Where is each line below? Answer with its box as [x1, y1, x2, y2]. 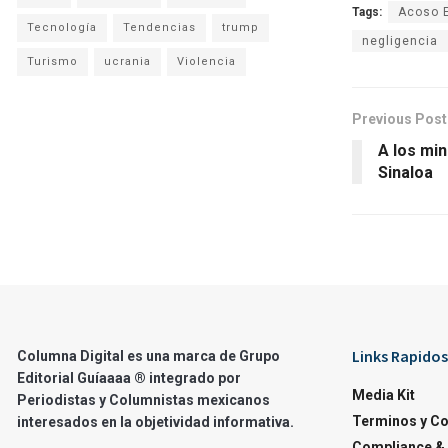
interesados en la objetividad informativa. [17, 413, 294, 430]
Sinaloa [378, 162, 433, 182]
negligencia [362, 33, 438, 48]
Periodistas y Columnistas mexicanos [17, 391, 270, 408]
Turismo [27, 54, 78, 68]
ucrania [104, 54, 151, 68]
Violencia [177, 54, 236, 68]
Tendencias [123, 20, 196, 34]
